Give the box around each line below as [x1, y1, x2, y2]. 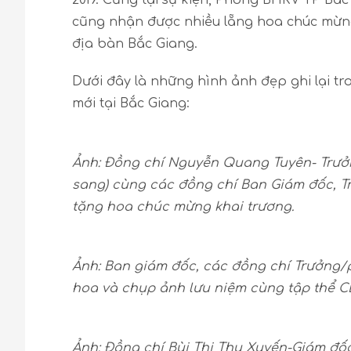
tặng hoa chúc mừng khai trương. [72, 200, 294, 214]
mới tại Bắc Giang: [72, 96, 190, 110]
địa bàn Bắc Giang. [72, 37, 197, 51]
